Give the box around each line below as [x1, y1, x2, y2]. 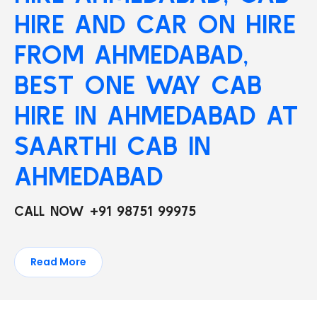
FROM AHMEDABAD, [14, 39, 248, 69]
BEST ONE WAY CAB [14, 69, 263, 100]
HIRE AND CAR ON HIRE [14, 8, 296, 39]
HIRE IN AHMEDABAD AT [14, 100, 299, 130]
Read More [30, 255, 86, 269]
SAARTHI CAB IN [14, 130, 211, 161]
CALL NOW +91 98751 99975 [14, 202, 196, 219]
